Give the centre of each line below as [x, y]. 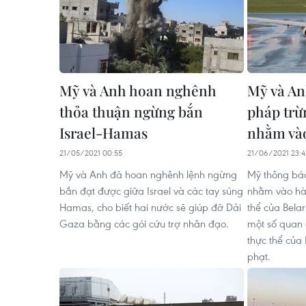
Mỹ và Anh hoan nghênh [138, 90]
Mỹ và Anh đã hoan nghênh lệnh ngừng [148, 174]
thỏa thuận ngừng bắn [131, 111]
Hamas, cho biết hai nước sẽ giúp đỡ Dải [150, 207]
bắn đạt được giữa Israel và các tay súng [151, 191]
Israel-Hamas [103, 133]
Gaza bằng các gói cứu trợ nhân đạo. [144, 223]
